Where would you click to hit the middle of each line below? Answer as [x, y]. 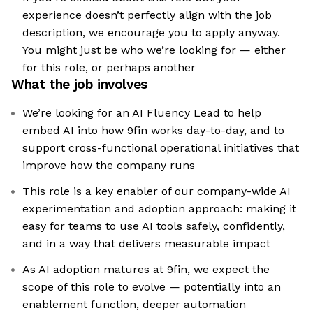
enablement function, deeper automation [134, 305]
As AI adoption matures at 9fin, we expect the [146, 270]
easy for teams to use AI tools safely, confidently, [154, 226]
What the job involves [79, 85]
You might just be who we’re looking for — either [154, 50]
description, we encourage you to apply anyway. [151, 33]
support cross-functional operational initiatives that [161, 148]
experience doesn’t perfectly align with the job [147, 15]
